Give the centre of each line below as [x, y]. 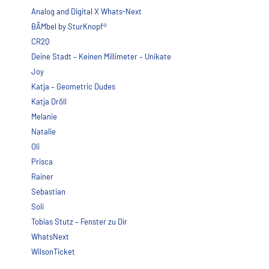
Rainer [43, 176]
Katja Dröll [49, 101]
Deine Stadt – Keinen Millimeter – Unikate [101, 56]
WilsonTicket [53, 251]
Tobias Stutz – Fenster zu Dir [80, 221]
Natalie [44, 131]
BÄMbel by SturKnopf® [69, 26]
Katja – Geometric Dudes [74, 86]
